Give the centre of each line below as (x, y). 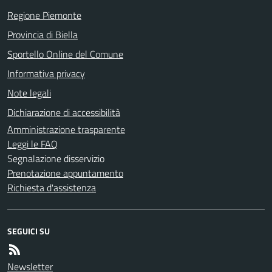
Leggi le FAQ (32, 144)
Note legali (29, 93)
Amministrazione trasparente (66, 129)
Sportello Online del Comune (65, 54)
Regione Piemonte (44, 15)
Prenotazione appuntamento (65, 173)
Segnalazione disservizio (56, 158)
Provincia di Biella (42, 34)
